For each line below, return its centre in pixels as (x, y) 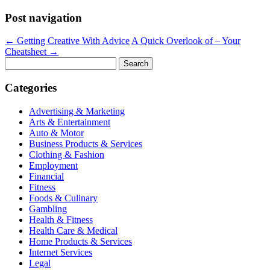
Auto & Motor (56, 133)
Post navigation (43, 17)
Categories (31, 88)
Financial (46, 176)
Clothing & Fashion (67, 154)
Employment (53, 165)
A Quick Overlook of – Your (186, 41)
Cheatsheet (27, 52)
